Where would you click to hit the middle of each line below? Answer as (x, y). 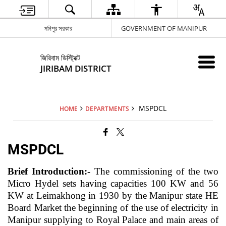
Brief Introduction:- (49, 171)
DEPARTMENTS (107, 108)
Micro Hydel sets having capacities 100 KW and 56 (113, 183)
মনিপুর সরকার (58, 28)
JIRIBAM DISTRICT (76, 68)
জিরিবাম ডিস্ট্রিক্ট (61, 58)
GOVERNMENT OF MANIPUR (164, 28)
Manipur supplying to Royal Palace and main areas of (113, 220)
